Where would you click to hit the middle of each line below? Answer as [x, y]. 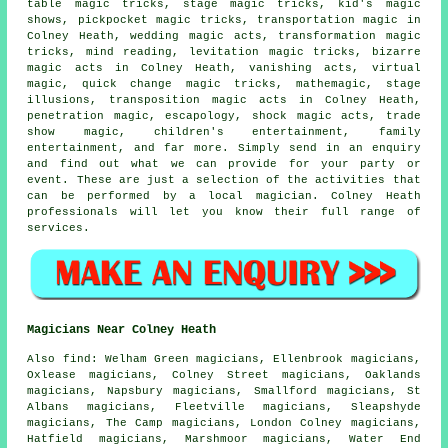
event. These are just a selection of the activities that [224, 180]
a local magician [250, 196]
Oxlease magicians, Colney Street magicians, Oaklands [224, 374]
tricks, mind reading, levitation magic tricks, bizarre [224, 52]
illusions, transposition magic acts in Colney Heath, [224, 100]
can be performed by [108, 196]
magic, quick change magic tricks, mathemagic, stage [224, 84]
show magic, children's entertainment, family [224, 132]
